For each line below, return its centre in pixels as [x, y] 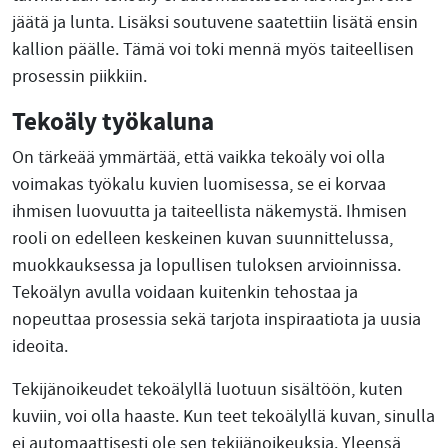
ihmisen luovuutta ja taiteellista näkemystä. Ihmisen [209, 211]
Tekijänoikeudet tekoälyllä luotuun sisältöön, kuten [207, 389]
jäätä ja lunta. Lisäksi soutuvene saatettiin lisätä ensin [215, 22]
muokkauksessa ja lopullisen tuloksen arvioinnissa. [206, 265]
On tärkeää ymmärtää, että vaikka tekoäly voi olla [198, 157]
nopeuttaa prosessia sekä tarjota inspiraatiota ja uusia [216, 319]
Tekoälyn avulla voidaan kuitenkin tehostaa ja [185, 292]
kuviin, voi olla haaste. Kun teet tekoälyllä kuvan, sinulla [223, 416]
